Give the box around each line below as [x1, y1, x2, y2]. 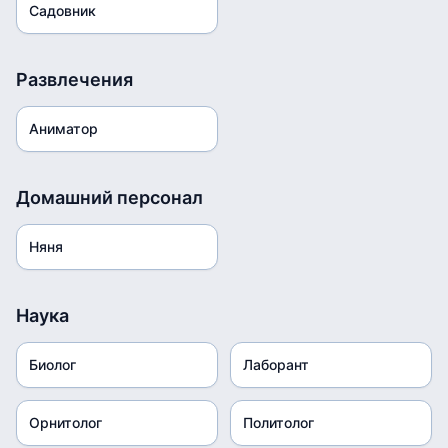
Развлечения [16, 69, 133, 90]
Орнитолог [29, 414, 102, 431]
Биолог [29, 356, 76, 373]
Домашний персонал [16, 187, 203, 208]
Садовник [29, 2, 96, 19]
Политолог [243, 414, 314, 431]
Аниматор [29, 120, 98, 137]
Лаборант [243, 356, 309, 373]
